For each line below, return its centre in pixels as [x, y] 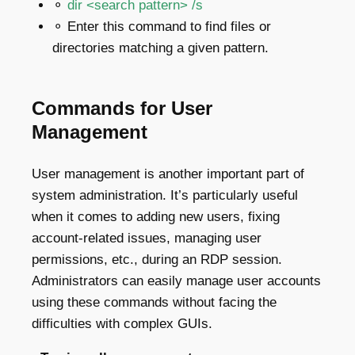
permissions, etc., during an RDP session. [157, 259]
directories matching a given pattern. [160, 48]
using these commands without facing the [154, 302]
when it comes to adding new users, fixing [156, 216]
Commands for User [122, 108]
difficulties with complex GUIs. [122, 323]
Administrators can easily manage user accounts [176, 281]
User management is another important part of [168, 174]
